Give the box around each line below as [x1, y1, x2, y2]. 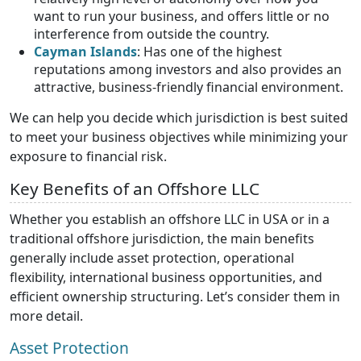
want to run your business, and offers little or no [34, 6, 330, 25]
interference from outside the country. [34, 24, 269, 43]
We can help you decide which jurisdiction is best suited [10, 108, 348, 127]
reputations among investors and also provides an [34, 60, 342, 78]
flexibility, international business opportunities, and [10, 268, 322, 286]
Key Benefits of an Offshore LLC [10, 176, 259, 200]
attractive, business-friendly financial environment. [34, 77, 343, 96]
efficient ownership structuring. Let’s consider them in [10, 287, 340, 305]
